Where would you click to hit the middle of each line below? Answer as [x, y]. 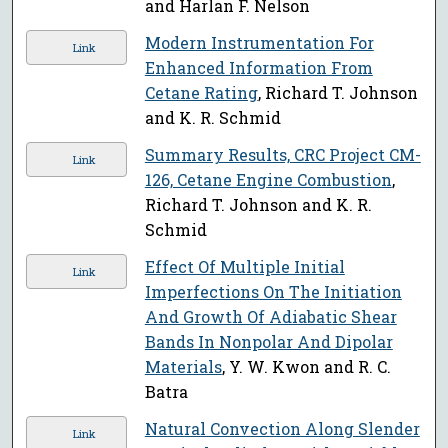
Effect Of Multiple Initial [244, 267]
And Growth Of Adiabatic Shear [270, 317]
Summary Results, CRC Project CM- [282, 155]
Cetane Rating [201, 93]
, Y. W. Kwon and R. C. [306, 367]
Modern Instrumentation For [259, 43]
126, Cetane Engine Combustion [268, 180]
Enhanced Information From [258, 68]
